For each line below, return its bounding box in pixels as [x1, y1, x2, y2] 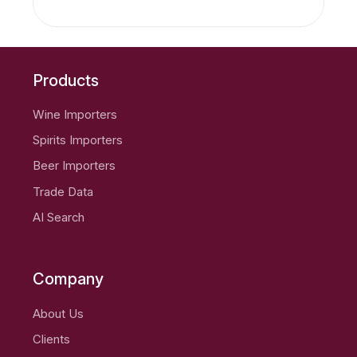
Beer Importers [33, 159, 116, 174]
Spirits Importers [33, 133, 124, 148]
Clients [33, 332, 71, 347]
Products [33, 70, 100, 90]
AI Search [33, 210, 85, 225]
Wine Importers [33, 107, 118, 122]
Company [33, 269, 104, 289]
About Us [33, 306, 84, 321]
